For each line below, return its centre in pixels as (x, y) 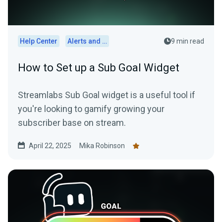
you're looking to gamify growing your (91, 109)
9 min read (188, 41)
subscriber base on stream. (72, 123)
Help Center (39, 41)
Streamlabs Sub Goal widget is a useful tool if (107, 95)
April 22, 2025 (50, 146)
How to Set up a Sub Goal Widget (99, 68)
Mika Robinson (102, 146)
